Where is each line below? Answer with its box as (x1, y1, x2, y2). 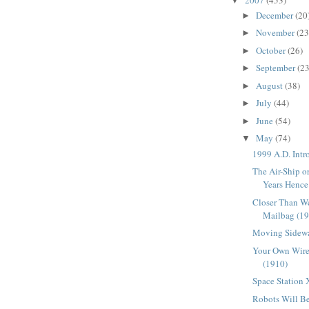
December (255, 8, 295, 21)
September (255, 61, 297, 74)
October (255, 43, 288, 57)
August (255, 79, 285, 92)
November (255, 26, 297, 39)
